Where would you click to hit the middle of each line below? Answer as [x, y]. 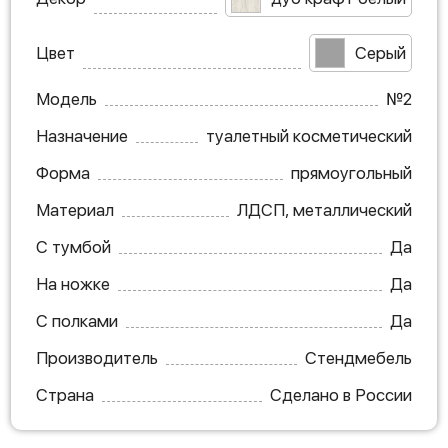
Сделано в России [341, 395]
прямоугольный [351, 173]
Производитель [97, 358]
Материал [75, 210]
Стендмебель [358, 358]
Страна [65, 395]
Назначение [82, 136]
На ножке [73, 284]
